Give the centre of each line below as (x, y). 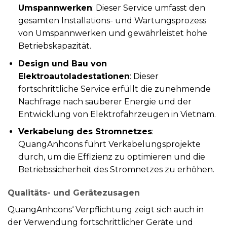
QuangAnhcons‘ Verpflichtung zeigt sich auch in (106, 209)
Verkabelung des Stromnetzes (85, 132)
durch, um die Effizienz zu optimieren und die (111, 157)
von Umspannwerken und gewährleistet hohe (112, 33)
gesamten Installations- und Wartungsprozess (112, 21)
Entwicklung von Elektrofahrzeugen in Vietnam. (117, 114)
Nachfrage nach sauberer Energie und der (105, 101)
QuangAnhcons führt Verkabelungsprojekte (109, 144)
